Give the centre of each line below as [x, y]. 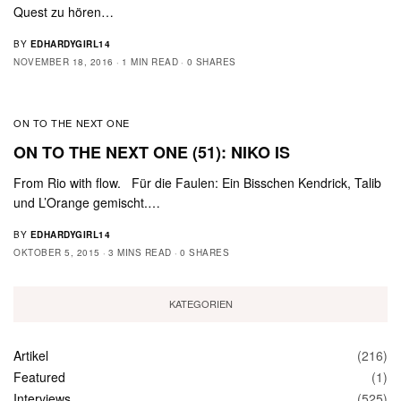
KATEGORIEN [200, 304]
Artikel [31, 355]
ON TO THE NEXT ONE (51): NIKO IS [152, 152]
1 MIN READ [150, 61]
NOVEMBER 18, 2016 [64, 61]
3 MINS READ [140, 252]
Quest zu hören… [64, 11]
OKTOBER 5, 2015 [57, 252]
